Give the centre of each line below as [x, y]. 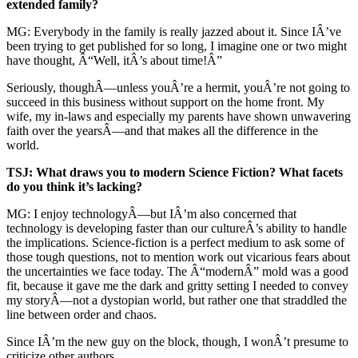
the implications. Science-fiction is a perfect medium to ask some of [175, 243]
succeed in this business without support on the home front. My [165, 102]
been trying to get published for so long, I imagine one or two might [177, 46]
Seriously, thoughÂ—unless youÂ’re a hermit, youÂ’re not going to [178, 88]
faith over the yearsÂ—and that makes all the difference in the [162, 131]
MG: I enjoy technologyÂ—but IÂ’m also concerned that [151, 214]
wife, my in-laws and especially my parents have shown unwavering [179, 117]
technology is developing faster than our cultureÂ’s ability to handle [177, 229]
